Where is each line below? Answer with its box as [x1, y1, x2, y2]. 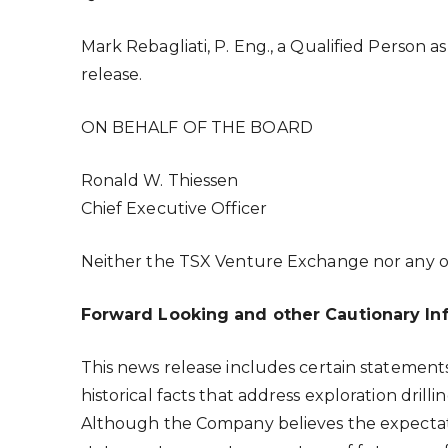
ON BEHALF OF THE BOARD [80, 117, 313, 137]
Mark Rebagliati [80, 36, 208, 56]
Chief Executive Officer [80, 198, 267, 218]
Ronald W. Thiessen [80, 170, 239, 190]
